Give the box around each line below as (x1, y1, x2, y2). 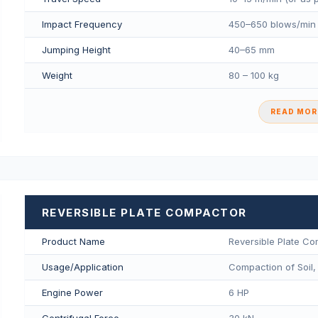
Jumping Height (41, 43, 111, 55)
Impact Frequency (41, 18, 122, 30)
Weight (41, 69, 72, 81)
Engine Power (41, 286, 103, 298)
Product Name (41, 235, 105, 247)
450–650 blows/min (228, 18, 316, 30)
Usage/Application (41, 261, 124, 273)
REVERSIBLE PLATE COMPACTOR (41, 205, 247, 219)
